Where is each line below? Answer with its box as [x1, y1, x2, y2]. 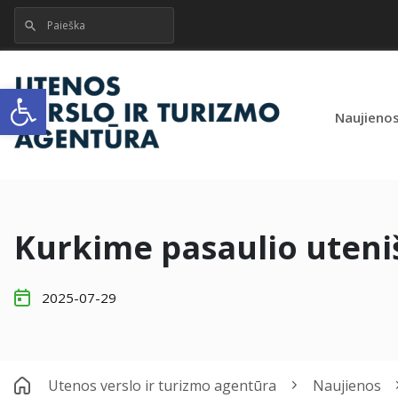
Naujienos [312, 375, 381, 395]
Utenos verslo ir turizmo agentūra [48, 375, 276, 395]
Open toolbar [8, 77, 185, 115]
